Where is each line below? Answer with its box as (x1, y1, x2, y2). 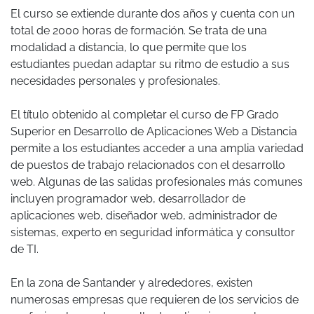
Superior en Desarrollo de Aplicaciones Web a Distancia (11, 125, 297, 139)
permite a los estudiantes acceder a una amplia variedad (11, 142, 303, 156)
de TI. (11, 243, 39, 257)
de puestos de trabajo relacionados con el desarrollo (11, 158, 285, 172)
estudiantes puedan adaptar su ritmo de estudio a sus (11, 57, 289, 71)
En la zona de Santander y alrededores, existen (11, 276, 252, 290)
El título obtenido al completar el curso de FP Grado (11, 108, 279, 122)
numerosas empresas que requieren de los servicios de (11, 293, 299, 307)
